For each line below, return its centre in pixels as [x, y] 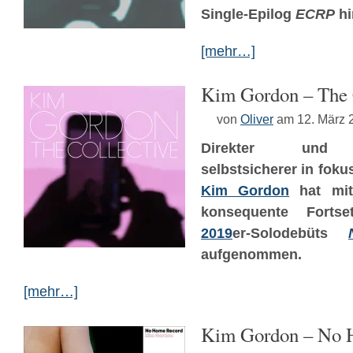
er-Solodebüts [290, 233]
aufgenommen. [251, 255]
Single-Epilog [248, 14]
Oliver [257, 119]
